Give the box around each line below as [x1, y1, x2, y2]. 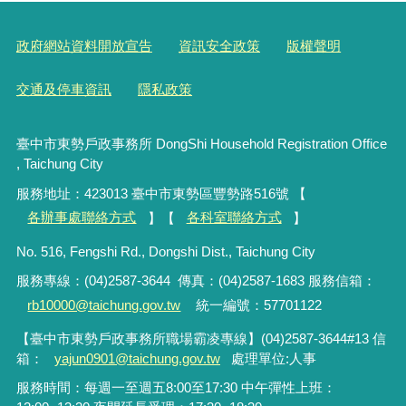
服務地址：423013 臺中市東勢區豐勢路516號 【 [15, 185, 306, 201]
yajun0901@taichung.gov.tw [54, 350, 221, 366]
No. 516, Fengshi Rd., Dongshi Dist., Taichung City [15, 243, 319, 259]
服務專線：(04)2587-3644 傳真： [15, 273, 218, 289]
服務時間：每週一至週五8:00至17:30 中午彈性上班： [15, 380, 336, 396]
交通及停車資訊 [15, 82, 111, 98]
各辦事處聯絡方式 [27, 209, 137, 226]
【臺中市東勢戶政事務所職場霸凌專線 [15, 330, 247, 346]
